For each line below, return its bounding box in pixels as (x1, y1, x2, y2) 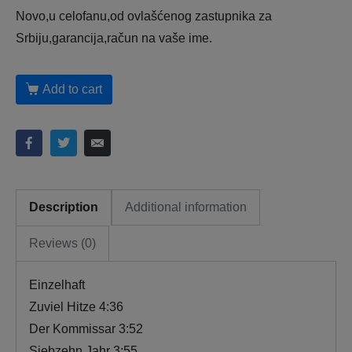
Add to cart (42, 82, 102, 97)
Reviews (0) (29, 236, 96, 250)
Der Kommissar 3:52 (29, 321, 143, 335)
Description (29, 200, 98, 214)
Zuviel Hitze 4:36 (29, 299, 123, 313)
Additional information (125, 200, 247, 214)
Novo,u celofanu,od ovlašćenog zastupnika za (16, 9, 272, 24)
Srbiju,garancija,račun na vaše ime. (16, 31, 212, 46)
